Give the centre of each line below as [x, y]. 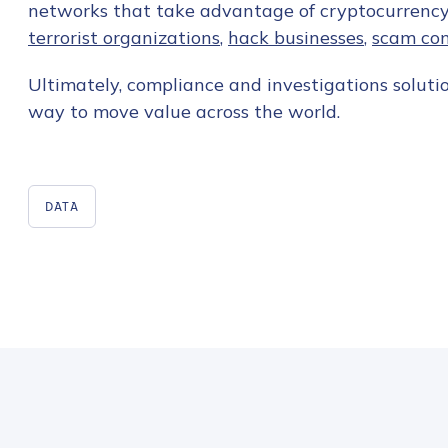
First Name [346, 357]
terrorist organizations [124, 37]
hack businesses [296, 37]
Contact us [364, 297]
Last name [346, 435]
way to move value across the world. [184, 111]
